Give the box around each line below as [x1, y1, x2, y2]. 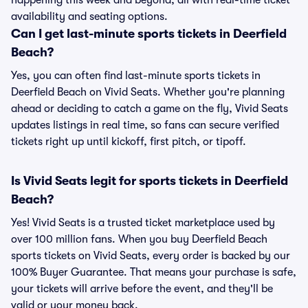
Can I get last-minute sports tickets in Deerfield [11, 27, 287, 41]
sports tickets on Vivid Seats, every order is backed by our [11, 250, 290, 262]
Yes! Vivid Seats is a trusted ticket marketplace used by [11, 217, 275, 229]
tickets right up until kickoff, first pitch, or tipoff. [11, 135, 246, 148]
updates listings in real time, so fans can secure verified [11, 119, 279, 131]
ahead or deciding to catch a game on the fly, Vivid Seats [11, 102, 288, 115]
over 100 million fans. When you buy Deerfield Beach [11, 233, 267, 245]
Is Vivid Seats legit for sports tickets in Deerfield [11, 174, 288, 188]
